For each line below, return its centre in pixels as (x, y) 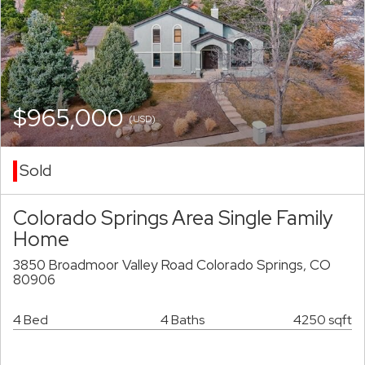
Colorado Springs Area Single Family (173, 218)
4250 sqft (323, 320)
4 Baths (182, 320)
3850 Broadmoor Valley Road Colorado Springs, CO (172, 265)
